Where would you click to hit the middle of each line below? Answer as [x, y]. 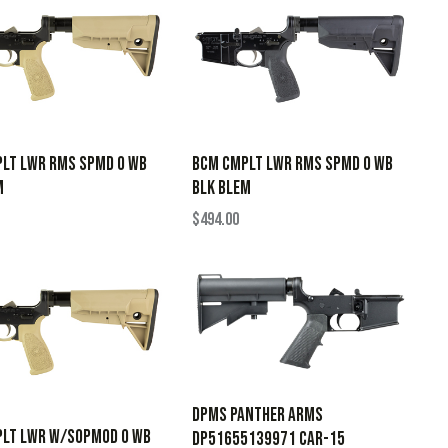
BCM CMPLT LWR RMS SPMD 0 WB [292, 164]
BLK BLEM [221, 188]
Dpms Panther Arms [257, 415]
